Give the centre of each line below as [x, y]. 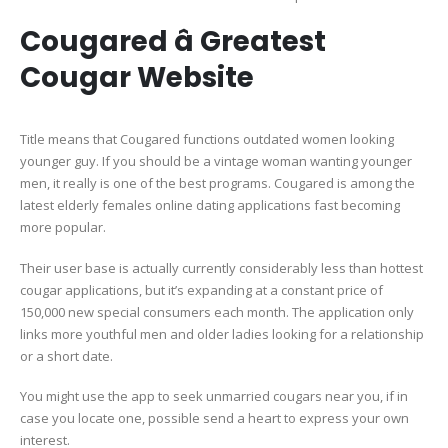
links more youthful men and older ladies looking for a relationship [222, 333]
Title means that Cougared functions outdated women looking [207, 139]
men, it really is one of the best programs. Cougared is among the [217, 183]
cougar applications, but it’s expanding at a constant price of [201, 289]
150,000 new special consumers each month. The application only [217, 311]
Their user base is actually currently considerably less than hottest [221, 267]
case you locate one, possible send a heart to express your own [214, 418]
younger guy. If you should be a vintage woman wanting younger [216, 161]
